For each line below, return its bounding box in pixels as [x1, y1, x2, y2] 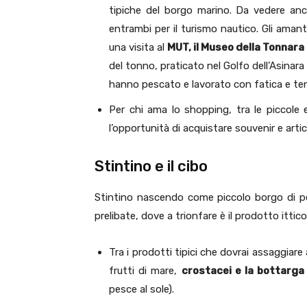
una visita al [109, 41, 168, 54]
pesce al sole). [109, 283, 174, 296]
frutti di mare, [109, 265, 182, 278]
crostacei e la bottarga [181, 265, 305, 278]
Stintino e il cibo [95, 157, 208, 176]
